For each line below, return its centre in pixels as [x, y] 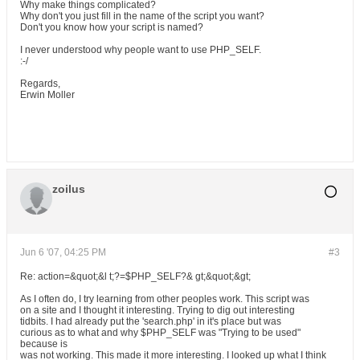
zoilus [69, 189]
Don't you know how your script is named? [112, 27]
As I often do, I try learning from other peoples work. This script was [165, 299]
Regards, [40, 84]
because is [44, 344]
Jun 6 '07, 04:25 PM [63, 252]
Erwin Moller [47, 95]
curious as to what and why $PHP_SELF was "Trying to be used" [160, 333]
